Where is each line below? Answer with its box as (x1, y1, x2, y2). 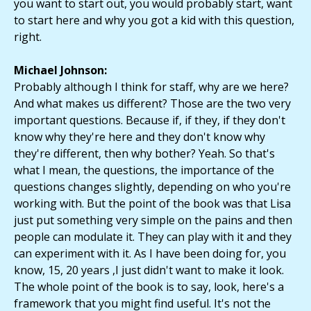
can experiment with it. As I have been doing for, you (14, 246, 286, 262)
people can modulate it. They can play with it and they (14, 229, 292, 245)
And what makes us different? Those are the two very (14, 96, 291, 112)
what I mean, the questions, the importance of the (14, 162, 274, 178)
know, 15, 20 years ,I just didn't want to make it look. (14, 262, 284, 278)
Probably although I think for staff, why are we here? (14, 79, 289, 95)
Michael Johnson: (14, 62, 107, 78)
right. (14, 29, 42, 45)
